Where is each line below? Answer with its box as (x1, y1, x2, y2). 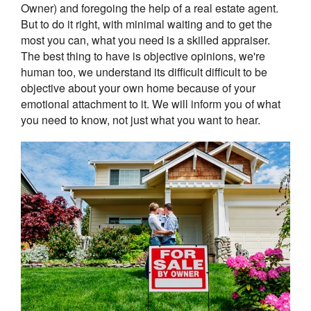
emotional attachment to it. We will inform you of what (21, 96, 280, 112)
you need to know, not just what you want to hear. (21, 112, 260, 128)
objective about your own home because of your (21, 80, 255, 96)
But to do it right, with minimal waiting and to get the (21, 16, 272, 33)
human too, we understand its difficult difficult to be (21, 64, 267, 81)
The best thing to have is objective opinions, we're (21, 48, 265, 65)
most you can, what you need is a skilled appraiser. (21, 32, 270, 49)
